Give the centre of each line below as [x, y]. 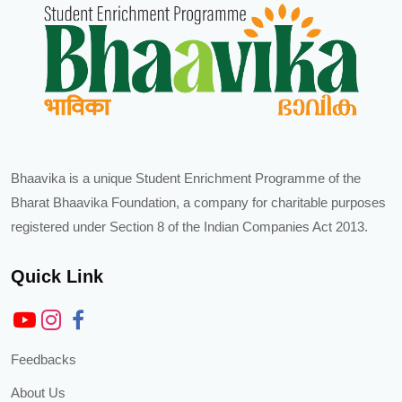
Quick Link [57, 277]
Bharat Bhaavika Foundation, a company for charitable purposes [198, 203]
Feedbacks [44, 360]
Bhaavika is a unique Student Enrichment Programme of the [186, 179]
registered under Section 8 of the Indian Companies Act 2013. [189, 227]
